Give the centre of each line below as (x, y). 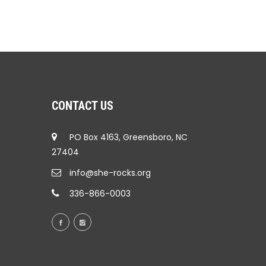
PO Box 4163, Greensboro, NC (129, 137)
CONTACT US (83, 105)
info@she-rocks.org (110, 172)
